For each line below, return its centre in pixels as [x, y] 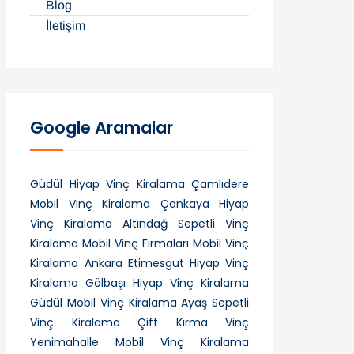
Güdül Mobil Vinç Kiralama [104, 302]
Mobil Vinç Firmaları [136, 243]
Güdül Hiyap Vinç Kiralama [107, 184]
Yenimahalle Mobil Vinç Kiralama [139, 342]
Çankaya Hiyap [205, 203]
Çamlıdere [220, 184]
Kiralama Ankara [76, 263]
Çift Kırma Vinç [194, 322]
